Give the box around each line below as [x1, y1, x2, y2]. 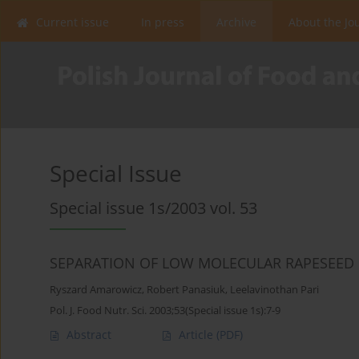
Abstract [67, 327, 111, 343]
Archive [216, 14, 256, 30]
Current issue [36, 14, 109, 30]
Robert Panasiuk [147, 283, 225, 297]
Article [179, 327, 216, 343]
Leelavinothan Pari [230, 283, 319, 297]
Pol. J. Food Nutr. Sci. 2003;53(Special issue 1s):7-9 [50, 303, 280, 318]
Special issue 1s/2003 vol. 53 [50, 197, 257, 220]
